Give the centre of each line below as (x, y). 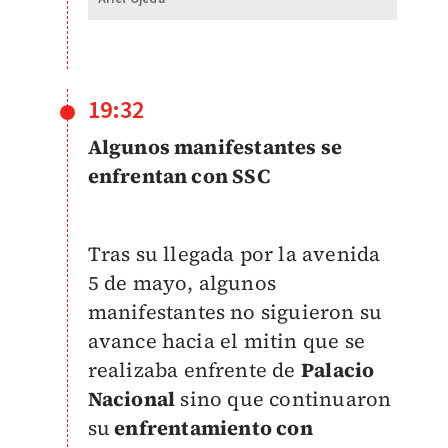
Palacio (337, 370)
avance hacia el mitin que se (226, 341)
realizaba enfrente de (194, 370)
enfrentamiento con (211, 428)
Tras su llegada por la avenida (234, 254)
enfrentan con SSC (178, 176)
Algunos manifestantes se (215, 147)
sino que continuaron (283, 399)
